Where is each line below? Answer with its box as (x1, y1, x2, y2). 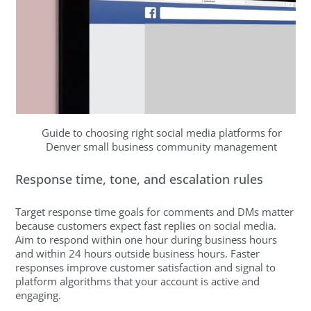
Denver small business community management (46, 140, 277, 154)
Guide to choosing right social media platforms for (41, 126, 282, 140)
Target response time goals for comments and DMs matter (15, 205, 294, 219)
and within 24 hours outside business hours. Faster (15, 246, 260, 261)
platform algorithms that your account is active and (15, 274, 260, 289)
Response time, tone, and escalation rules (15, 170, 264, 187)
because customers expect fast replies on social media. (15, 219, 277, 233)
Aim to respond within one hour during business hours (15, 233, 278, 247)
